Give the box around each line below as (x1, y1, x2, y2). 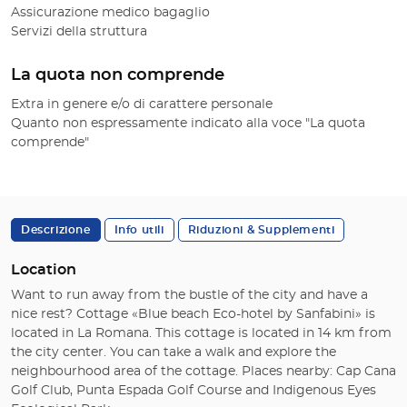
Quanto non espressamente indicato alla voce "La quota (11, 117, 365, 131)
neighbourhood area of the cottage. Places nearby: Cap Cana (11, 365, 396, 379)
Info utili (114, 224, 164, 236)
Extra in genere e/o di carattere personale (11, 98, 273, 112)
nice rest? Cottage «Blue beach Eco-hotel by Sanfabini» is (11, 308, 375, 322)
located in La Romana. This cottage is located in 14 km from (11, 327, 392, 341)
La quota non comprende (11, 67, 224, 84)
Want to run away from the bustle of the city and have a (11, 289, 368, 303)
